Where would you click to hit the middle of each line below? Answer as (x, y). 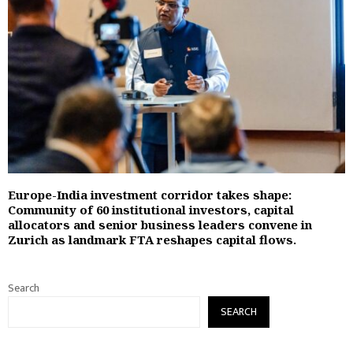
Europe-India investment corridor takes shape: (150, 194)
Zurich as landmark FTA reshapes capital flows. (152, 239)
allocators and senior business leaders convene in (160, 224)
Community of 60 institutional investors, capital (151, 209)
